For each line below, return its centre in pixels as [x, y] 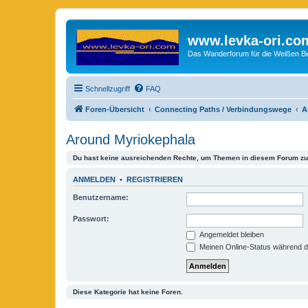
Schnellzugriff [108, 88]
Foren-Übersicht [115, 109]
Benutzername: [101, 197]
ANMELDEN [94, 179]
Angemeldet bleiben [231, 234]
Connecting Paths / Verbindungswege [223, 109]
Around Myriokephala [131, 139]
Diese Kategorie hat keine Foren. [128, 292]
